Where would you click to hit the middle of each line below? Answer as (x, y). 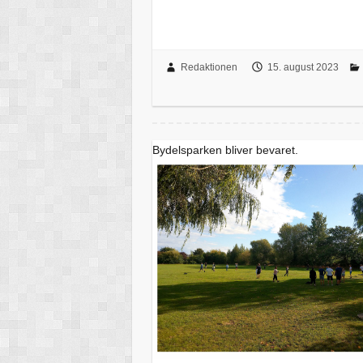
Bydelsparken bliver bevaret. (226, 150)
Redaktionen (209, 68)
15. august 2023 (303, 68)
